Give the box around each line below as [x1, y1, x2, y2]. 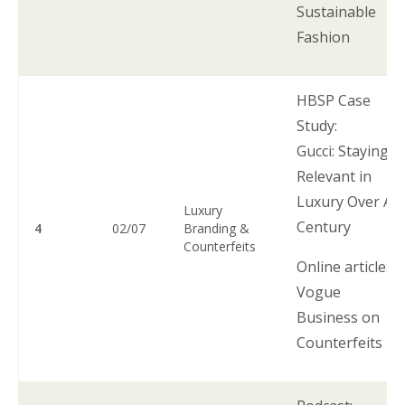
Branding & [184, 219, 250, 237]
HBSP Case [297, 89, 372, 110]
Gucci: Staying [297, 140, 390, 161]
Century [297, 216, 359, 237]
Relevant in [297, 165, 372, 186]
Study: [297, 115, 342, 136]
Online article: [297, 256, 393, 277]
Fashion [297, 26, 354, 47]
